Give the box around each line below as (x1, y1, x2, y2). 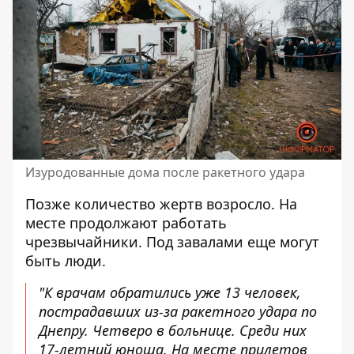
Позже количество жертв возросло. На (25, 194, 297, 213)
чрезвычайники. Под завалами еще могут (25, 232, 319, 251)
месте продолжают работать (25, 213, 227, 232)
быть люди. (25, 250, 106, 270)
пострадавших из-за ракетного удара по (39, 301, 317, 321)
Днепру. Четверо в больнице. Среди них (39, 320, 307, 340)
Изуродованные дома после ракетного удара (25, 163, 305, 181)
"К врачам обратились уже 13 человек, (39, 282, 301, 302)
